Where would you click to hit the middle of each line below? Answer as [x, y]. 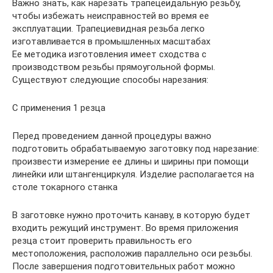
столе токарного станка [65, 187]
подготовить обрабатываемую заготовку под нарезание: [136, 149]
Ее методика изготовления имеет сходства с [109, 54]
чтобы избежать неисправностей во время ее [111, 16]
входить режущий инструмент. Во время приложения [125, 228]
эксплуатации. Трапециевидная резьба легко [108, 29]
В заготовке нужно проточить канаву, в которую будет [131, 215]
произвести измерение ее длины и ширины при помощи [130, 161]
